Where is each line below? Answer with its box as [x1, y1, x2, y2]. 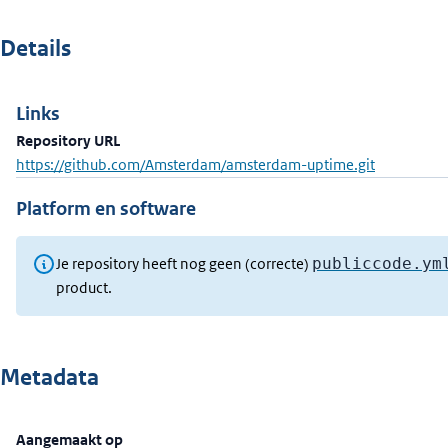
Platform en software [16, 197, 196, 220]
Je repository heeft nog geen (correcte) [56, 254, 312, 273]
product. [56, 278, 112, 297]
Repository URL [16, 131, 120, 150]
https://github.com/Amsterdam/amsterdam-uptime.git [16, 155, 375, 174]
